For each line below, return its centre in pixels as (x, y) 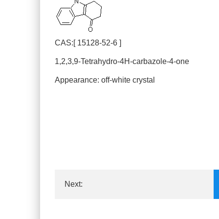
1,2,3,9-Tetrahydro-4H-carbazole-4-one (122, 61)
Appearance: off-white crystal (105, 80)
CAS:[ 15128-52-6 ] (88, 43)
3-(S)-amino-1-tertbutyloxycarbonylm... (131, 213)
